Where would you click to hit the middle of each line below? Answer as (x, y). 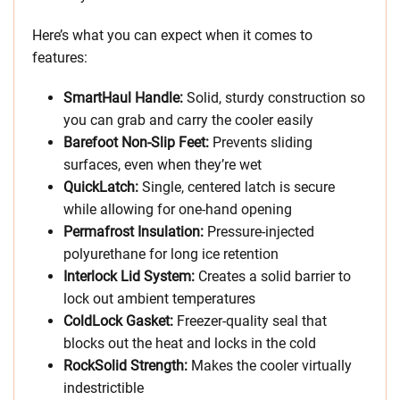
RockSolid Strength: (127, 366)
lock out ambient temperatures (159, 299)
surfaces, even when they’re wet (162, 165)
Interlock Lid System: (131, 277)
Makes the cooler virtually (271, 366)
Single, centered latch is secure (238, 187)
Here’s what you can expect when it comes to (172, 36)
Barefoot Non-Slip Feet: (138, 143)
